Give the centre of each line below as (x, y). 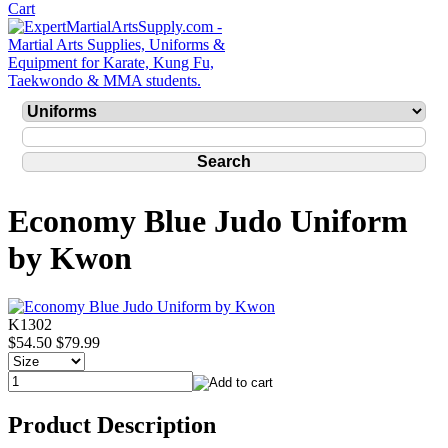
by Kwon (70, 257)
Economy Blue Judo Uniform (208, 220)
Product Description (112, 425)
